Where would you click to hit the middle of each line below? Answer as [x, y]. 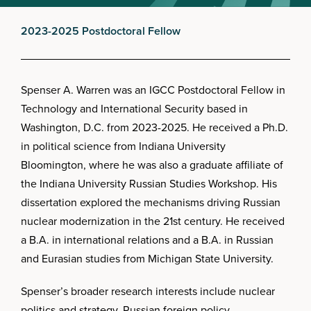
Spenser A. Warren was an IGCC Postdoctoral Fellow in [153, 90]
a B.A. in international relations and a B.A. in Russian [147, 240]
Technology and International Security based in [134, 109]
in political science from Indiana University [123, 146]
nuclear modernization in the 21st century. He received [153, 221]
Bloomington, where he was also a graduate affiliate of [152, 165]
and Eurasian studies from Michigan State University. [147, 259]
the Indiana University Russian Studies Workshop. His [149, 184]
